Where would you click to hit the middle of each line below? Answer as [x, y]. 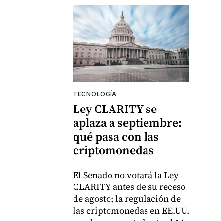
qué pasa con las [116, 137]
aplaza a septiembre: [127, 123]
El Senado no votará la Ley [126, 175]
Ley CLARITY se [115, 109]
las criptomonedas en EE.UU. [131, 211]
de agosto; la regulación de [127, 199]
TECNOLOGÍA [95, 94]
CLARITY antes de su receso [129, 187]
